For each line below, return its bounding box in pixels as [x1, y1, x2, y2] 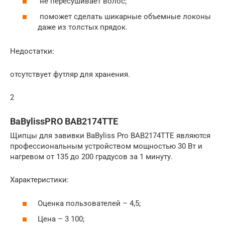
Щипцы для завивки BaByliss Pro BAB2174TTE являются [10, 131, 210, 141]
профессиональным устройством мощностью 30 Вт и [10, 142, 202, 151]
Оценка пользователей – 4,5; [38, 198, 141, 208]
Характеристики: [10, 175, 69, 185]
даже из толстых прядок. [38, 23, 128, 32]
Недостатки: [10, 47, 54, 56]
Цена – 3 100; [38, 214, 84, 224]
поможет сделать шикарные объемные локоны [38, 12, 211, 22]
